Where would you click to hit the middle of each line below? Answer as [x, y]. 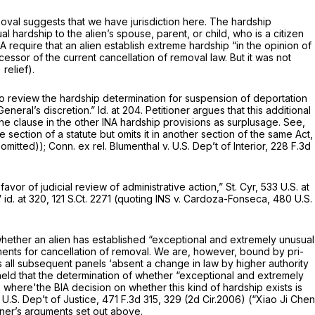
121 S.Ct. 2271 [82, 199]
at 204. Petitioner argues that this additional [211, 110]
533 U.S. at [285, 187]
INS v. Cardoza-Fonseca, [214, 199]
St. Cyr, [243, 187]
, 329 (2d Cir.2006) [203, 300]
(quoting [133, 199]
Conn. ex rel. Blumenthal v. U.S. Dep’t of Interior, [160, 146]
